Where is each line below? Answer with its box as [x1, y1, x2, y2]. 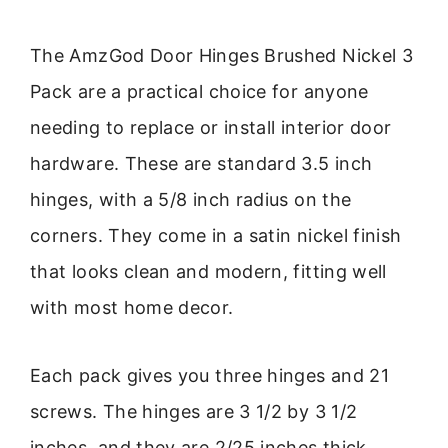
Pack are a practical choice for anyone [30, 80, 369, 102]
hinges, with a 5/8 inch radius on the [30, 188, 352, 210]
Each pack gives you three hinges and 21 [30, 365, 390, 387]
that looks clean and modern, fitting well [30, 260, 387, 282]
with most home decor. [30, 296, 234, 318]
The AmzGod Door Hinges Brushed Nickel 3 [30, 44, 414, 66]
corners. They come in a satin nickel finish [30, 224, 402, 246]
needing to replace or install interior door [30, 116, 392, 138]
